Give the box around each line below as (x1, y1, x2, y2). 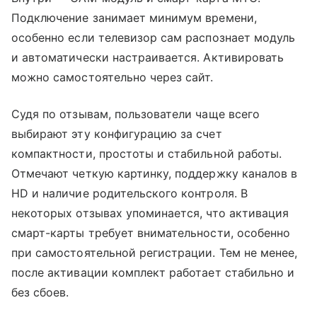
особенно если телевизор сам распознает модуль (11, 30, 296, 45)
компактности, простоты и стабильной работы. (11, 146, 282, 161)
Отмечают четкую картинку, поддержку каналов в (11, 166, 298, 181)
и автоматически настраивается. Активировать (11, 50, 284, 65)
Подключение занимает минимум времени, (11, 11, 257, 25)
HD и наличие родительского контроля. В (11, 186, 248, 201)
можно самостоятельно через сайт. (11, 70, 214, 85)
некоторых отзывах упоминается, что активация (11, 206, 289, 221)
